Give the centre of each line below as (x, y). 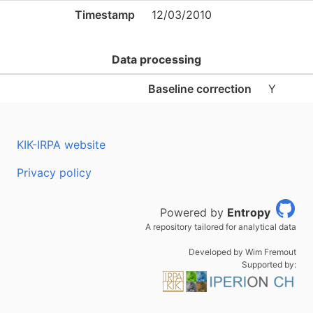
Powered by (194, 212)
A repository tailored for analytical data (221, 227)
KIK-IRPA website (61, 145)
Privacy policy (54, 173)
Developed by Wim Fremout (242, 252)
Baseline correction (200, 89)
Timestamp (105, 15)
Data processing (156, 59)
